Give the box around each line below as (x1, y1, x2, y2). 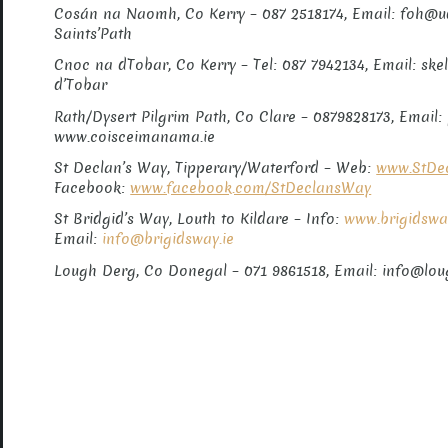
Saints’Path (54, 23, 133, 44)
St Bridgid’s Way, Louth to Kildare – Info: (54, 209, 345, 230)
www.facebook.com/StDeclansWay (130, 177, 372, 198)
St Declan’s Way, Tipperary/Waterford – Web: (54, 157, 377, 178)
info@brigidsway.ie (102, 229, 235, 250)
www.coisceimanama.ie (54, 126, 216, 147)
